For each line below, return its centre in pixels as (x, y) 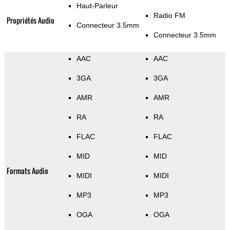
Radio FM (169, 16)
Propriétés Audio (30, 21)
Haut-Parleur (97, 6)
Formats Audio (27, 171)
